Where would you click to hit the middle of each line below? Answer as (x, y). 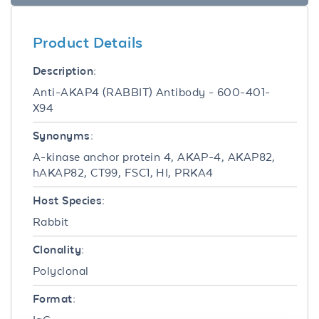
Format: (54, 298)
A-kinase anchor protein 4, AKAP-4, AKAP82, (154, 157)
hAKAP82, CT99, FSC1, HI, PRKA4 (123, 172)
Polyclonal (61, 271)
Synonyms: (63, 135)
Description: (65, 70)
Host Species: (69, 200)
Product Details (88, 42)
